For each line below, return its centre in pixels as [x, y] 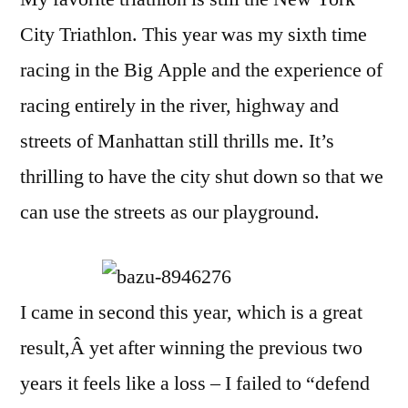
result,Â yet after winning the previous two [191, 348]
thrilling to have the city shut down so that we [202, 177]
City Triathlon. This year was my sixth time [194, 35]
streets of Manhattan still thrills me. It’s [177, 141]
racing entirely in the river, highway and [179, 106]
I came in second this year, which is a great [191, 312]
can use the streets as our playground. [170, 212]
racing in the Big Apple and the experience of [201, 70]
